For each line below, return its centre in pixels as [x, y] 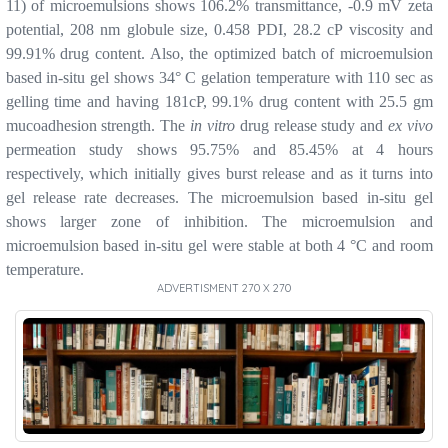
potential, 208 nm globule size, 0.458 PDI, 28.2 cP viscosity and [219, 30]
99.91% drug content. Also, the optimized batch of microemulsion [219, 54]
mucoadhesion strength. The [98, 126]
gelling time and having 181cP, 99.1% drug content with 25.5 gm [219, 102]
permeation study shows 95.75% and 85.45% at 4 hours [219, 150]
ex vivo [411, 126]
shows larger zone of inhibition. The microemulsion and [219, 222]
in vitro [212, 126]
